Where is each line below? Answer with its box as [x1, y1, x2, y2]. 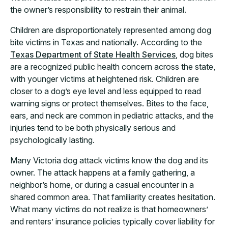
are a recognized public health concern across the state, [10, 62, 215, 72]
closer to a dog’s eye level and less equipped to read [10, 86, 201, 97]
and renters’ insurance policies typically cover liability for [10, 216, 215, 227]
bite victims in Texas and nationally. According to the [10, 37, 202, 48]
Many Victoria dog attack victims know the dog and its [10, 155, 208, 166]
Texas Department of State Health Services [10, 49, 176, 60]
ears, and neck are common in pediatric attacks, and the [10, 110, 214, 121]
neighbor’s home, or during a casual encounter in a [10, 180, 194, 190]
